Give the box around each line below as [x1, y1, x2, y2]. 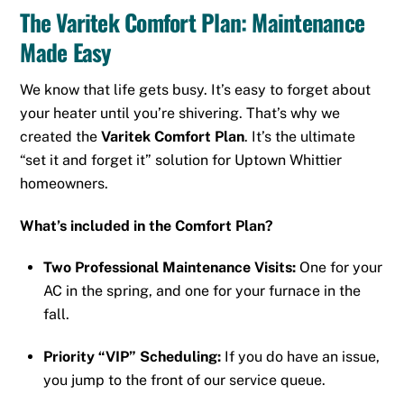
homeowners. [20, 174, 109, 192]
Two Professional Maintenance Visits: [43, 259, 296, 277]
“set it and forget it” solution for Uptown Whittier [20, 151, 343, 169]
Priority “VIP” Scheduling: [43, 348, 221, 366]
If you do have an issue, [221, 348, 380, 366]
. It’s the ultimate [244, 127, 356, 145]
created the [20, 127, 102, 145]
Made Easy [20, 33, 111, 69]
